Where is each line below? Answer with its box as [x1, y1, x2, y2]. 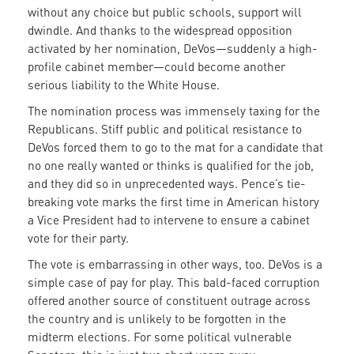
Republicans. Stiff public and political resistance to [28, 122, 302, 137]
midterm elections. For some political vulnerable [28, 330, 292, 345]
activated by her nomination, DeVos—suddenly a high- [28, 41, 318, 56]
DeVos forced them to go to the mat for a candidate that [28, 140, 323, 155]
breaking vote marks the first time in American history [28, 194, 319, 209]
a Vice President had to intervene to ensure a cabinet [28, 213, 310, 228]
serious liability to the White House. [28, 77, 220, 92]
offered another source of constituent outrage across [28, 293, 311, 308]
